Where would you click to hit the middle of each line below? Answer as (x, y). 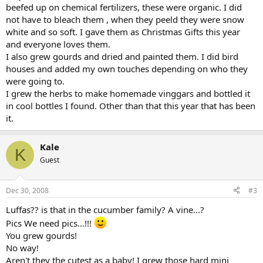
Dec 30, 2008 (27, 190)
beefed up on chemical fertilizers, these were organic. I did (124, 7)
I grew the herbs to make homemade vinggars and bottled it (128, 93)
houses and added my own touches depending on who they (127, 69)
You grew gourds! (41, 235)
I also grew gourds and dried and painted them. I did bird (122, 56)
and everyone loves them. (58, 44)
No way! (22, 247)
